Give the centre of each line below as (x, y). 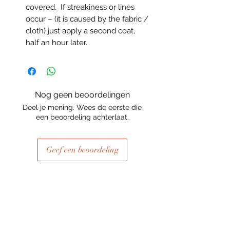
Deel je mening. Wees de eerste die (82, 107)
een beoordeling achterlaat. (82, 117)
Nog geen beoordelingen (82, 95)
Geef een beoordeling (82, 150)
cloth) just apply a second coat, (80, 31)
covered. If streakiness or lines (80, 7)
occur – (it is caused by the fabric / (87, 19)
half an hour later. (56, 43)
